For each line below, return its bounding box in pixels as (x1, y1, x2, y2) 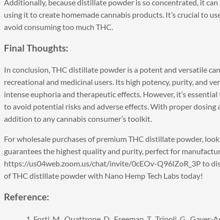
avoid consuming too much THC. (4, 22, 113, 32)
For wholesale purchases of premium (4, 134, 128, 144)
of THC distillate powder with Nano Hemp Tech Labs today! (4, 171, 203, 181)
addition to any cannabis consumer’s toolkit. (4, 114, 152, 124)
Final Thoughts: (4, 42, 68, 54)
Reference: (4, 192, 49, 203)
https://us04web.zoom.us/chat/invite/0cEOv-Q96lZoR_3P (4, 159, 201, 168)
